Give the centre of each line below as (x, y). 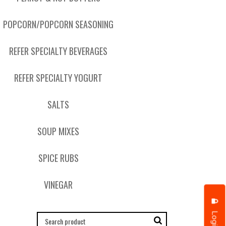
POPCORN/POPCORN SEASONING (59, 24)
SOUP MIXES (59, 131)
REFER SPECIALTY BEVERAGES (59, 51)
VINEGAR (59, 185)
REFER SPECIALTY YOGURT (59, 78)
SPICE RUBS (58, 158)
